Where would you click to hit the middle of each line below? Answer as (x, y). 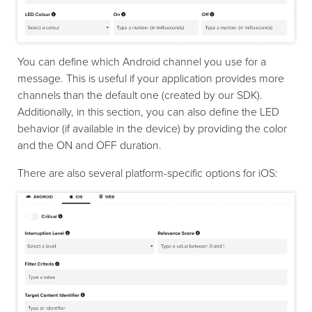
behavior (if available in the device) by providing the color (152, 128)
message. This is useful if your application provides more (151, 78)
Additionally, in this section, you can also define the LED (148, 112)
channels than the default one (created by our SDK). (140, 95)
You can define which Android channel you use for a (142, 62)
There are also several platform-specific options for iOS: (148, 173)
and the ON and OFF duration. (89, 145)
